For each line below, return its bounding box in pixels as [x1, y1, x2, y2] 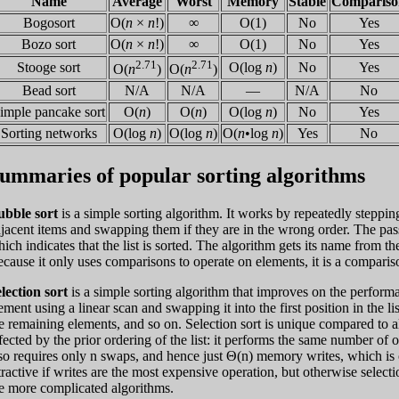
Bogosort [22, 15, 75, 31]
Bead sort [21, 83, 76, 99]
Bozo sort [21, 37, 76, 53]
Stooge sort [17, 60, 80, 76]
